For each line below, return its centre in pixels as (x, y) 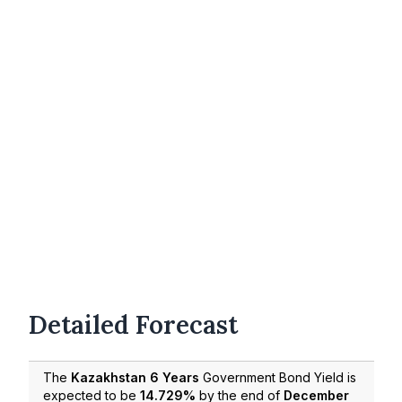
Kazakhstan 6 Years (135, 378)
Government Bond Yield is (278, 378)
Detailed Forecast (133, 325)
